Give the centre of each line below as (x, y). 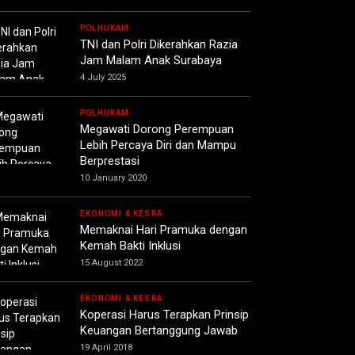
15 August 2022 (111, 263)
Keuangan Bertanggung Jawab (159, 331)
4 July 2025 (103, 78)
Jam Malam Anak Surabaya (151, 61)
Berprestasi (110, 161)
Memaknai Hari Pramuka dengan (164, 230)
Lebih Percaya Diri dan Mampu (158, 145)
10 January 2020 (113, 178)
